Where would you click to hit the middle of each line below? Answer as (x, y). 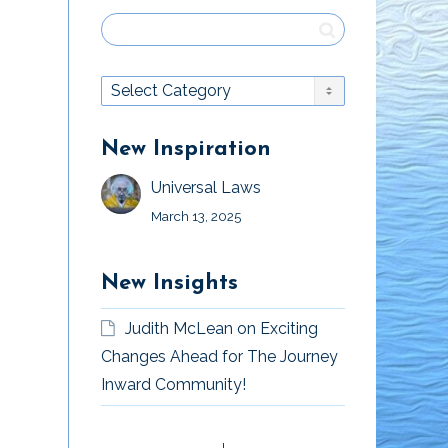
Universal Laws (206, 187)
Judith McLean (179, 328)
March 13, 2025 (196, 215)
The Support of (124, 432)
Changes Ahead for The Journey (219, 356)
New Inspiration (186, 149)
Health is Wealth (339, 432)
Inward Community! (173, 384)
